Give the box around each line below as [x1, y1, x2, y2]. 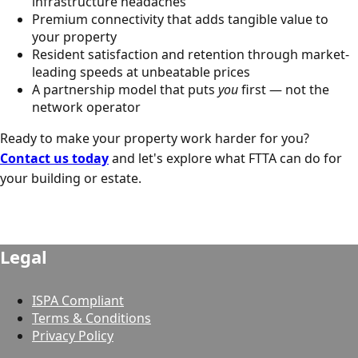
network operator [32, 97, 141, 116]
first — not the [238, 80, 329, 98]
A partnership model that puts [32, 80, 218, 98]
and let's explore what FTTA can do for [109, 149, 342, 167]
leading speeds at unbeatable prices [32, 62, 250, 81]
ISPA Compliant [32, 292, 124, 310]
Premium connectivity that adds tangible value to [32, 10, 328, 28]
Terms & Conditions [32, 309, 151, 328]
